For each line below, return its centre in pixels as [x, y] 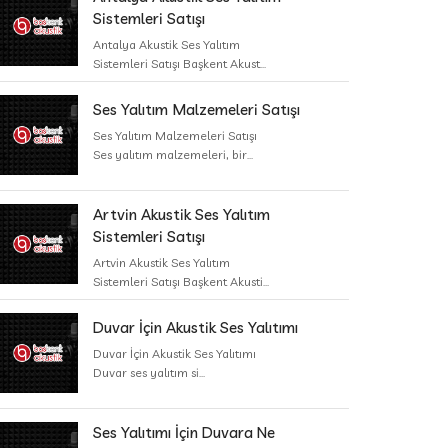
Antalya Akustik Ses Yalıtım [166, 44]
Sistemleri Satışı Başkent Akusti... [181, 281]
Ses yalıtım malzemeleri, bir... [173, 154]
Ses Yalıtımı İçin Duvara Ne [184, 432]
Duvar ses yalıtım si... [149, 372]
